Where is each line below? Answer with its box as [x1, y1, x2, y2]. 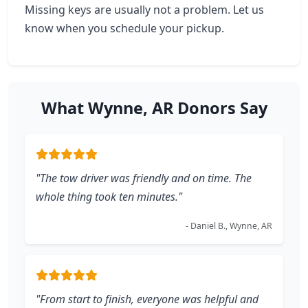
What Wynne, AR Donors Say [41, 97, 267, 119]
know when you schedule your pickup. [25, 21, 224, 36]
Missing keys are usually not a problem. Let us [25, 2, 264, 17]
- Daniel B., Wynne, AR [186, 220, 272, 232]
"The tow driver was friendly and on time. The [36, 170, 252, 186]
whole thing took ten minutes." [36, 189, 182, 204]
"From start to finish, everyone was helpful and [36, 291, 258, 307]
